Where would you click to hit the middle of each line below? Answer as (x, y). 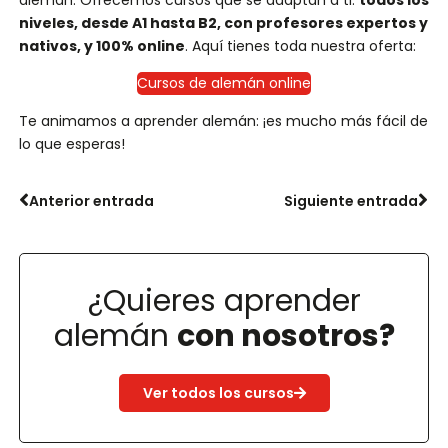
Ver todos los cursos (218, 392)
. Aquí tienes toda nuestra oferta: (300, 45)
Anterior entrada (91, 200)
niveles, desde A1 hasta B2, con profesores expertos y (223, 22)
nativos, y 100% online (101, 45)
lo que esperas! (71, 143)
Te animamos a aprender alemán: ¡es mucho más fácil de (223, 120)
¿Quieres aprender (224, 300)
